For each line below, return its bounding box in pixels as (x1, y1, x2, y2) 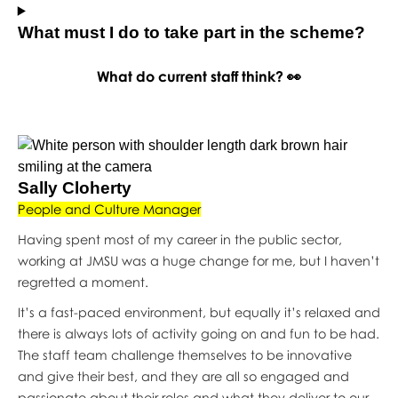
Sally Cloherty (17, 178, 131, 197)
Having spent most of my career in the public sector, (17, 231, 342, 247)
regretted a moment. (17, 274, 148, 290)
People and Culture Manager (17, 201, 201, 217)
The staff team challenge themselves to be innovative (17, 346, 352, 362)
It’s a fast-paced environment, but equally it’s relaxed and (17, 304, 380, 320)
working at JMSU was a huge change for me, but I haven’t (17, 252, 379, 268)
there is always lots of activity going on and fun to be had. (17, 325, 379, 341)
